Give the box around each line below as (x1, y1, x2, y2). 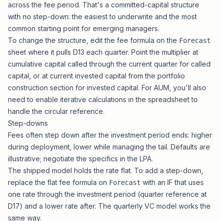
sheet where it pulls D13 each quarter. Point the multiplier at (8, 48, 198, 56)
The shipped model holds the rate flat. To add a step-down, (8, 166, 203, 175)
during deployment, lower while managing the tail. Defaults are (8, 143, 210, 151)
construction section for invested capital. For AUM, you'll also (8, 83, 206, 92)
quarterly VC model (113, 202, 177, 210)
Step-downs (8, 119, 48, 127)
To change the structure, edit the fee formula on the (8, 36, 179, 44)
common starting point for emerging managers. (8, 24, 159, 33)
